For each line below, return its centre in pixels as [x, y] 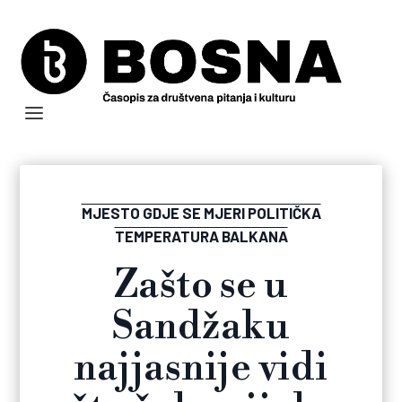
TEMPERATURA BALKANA [201, 236]
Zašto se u [201, 286]
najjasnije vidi [201, 369]
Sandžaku [201, 328]
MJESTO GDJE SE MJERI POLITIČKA [201, 213]
